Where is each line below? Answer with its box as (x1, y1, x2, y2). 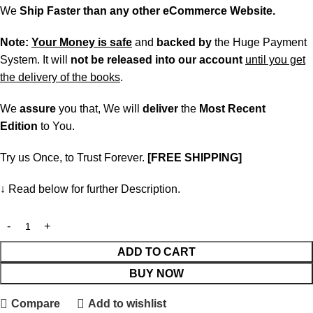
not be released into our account (71, 53, 242, 66)
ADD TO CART (117, 245, 196, 258)
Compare (10, 298, 60, 310)
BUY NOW (129, 267, 184, 279)
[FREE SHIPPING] (147, 151, 242, 163)
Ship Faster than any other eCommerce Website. (20, 4, 275, 17)
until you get (245, 53, 305, 66)
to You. (38, 119, 75, 132)
